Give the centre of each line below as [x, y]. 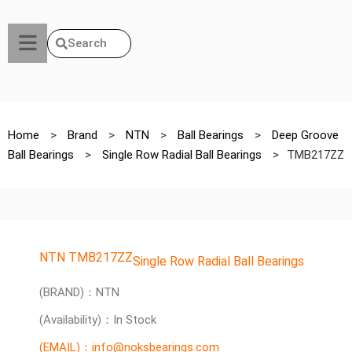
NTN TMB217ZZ [86, 257]
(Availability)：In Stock [98, 320]
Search [87, 43]
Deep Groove [305, 135]
